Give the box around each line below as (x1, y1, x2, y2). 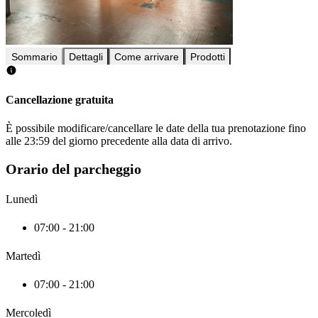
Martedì (6, 249, 40, 262)
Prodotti (190, 51, 225, 63)
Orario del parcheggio (6, 161, 141, 177)
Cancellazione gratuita (6, 94, 114, 106)
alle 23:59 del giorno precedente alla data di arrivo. (6, 134, 232, 147)
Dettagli (69, 51, 103, 63)
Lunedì (6, 192, 38, 205)
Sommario (11, 51, 57, 63)
